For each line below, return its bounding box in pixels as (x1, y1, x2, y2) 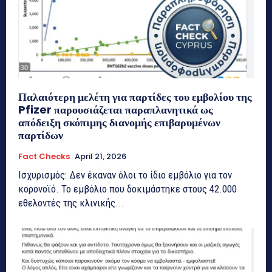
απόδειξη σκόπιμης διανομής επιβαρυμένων (18, 115, 220, 131)
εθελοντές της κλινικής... (18, 197, 124, 209)
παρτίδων (18, 127, 63, 143)
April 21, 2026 (75, 151, 126, 163)
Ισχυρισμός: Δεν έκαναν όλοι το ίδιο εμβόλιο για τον (18, 169, 232, 182)
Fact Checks (18, 151, 70, 163)
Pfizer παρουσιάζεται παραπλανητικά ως (18, 102, 213, 118)
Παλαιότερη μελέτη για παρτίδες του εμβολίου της (18, 89, 252, 105)
